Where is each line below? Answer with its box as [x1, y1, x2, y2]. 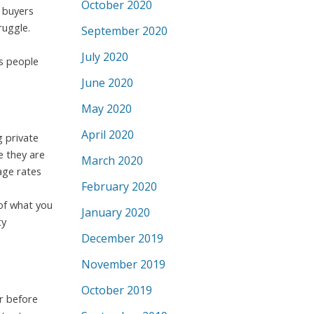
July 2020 [81, 49, 128, 64]
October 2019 [81, 282, 152, 298]
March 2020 [81, 153, 143, 168]
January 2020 [81, 205, 150, 220]
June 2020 [81, 75, 133, 90]
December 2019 [81, 231, 163, 246]
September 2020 [81, 23, 168, 39]
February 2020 [81, 179, 157, 194]
